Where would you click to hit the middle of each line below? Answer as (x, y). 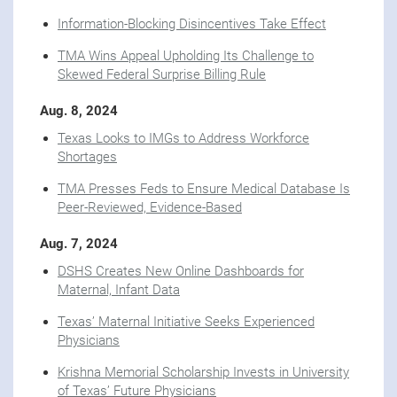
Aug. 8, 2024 (79, 111)
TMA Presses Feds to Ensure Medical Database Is (204, 189)
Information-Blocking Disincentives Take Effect (192, 24)
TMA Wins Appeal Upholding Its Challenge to (186, 56)
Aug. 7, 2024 (79, 244)
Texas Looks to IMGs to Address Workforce (183, 139)
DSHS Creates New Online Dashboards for (181, 272)
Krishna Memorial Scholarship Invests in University (203, 373)
